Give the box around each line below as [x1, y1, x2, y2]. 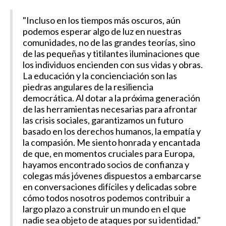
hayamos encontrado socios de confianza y [23, 158, 189, 170]
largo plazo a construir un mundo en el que [23, 203, 186, 214]
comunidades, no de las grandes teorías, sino [23, 36, 195, 48]
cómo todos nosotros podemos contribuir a [23, 192, 190, 203]
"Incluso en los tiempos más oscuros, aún [23, 14, 181, 26]
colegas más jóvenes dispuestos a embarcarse [23, 169, 201, 181]
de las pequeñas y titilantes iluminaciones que [23, 47, 200, 59]
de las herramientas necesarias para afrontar [23, 103, 197, 115]
